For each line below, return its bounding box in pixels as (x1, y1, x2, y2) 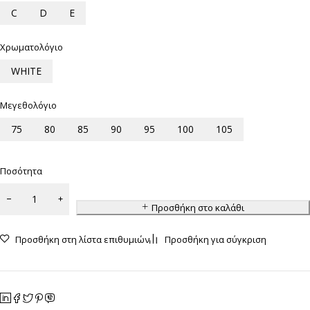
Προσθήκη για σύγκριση (165, 233, 266, 246)
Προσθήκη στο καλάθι (151, 201, 244, 215)
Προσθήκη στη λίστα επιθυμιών (15, 233, 149, 246)
